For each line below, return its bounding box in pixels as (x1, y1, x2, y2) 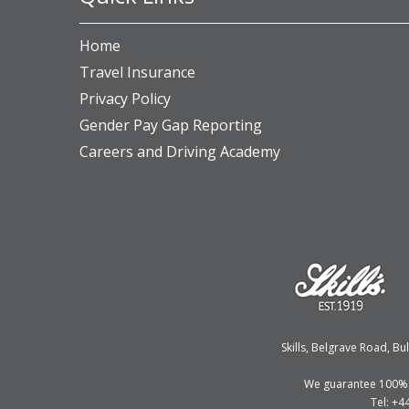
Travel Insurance (79, 62, 195, 82)
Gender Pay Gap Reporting (79, 115, 262, 135)
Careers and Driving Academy (79, 142, 280, 162)
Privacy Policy (79, 89, 171, 109)
